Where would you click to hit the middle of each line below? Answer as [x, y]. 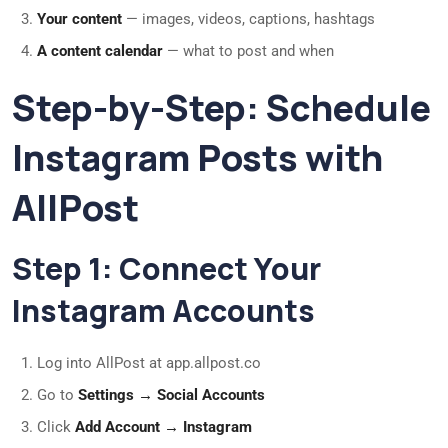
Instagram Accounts [163, 311]
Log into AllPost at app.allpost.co [149, 363]
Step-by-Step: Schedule [221, 108]
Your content [79, 19]
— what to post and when [248, 51]
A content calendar [100, 51]
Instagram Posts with [197, 158]
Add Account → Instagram [163, 427]
